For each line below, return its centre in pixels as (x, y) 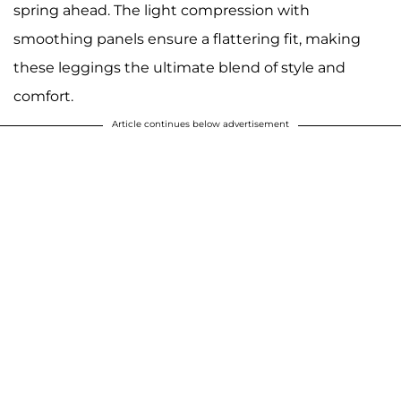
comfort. (43, 97)
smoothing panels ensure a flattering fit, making (187, 39)
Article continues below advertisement (200, 124)
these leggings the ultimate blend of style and (179, 68)
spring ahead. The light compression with (162, 11)
